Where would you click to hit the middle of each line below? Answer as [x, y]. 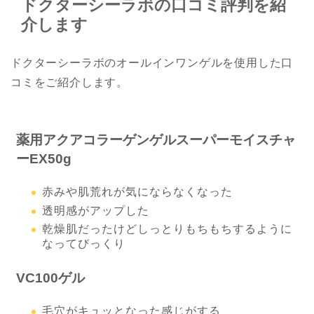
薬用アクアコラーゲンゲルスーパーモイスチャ [156, 140]
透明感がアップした [96, 210]
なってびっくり [84, 244]
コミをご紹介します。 [69, 82]
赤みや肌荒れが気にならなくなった [137, 192]
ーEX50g [44, 159]
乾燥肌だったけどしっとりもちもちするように [167, 229]
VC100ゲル [50, 278]
